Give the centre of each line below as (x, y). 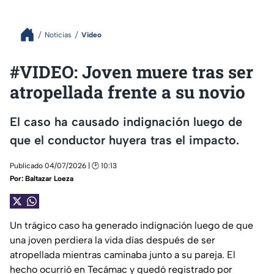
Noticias (58, 35)
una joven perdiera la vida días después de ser (113, 240)
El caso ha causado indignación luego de (126, 121)
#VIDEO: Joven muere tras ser (131, 72)
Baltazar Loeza (49, 179)
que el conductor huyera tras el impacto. (124, 140)
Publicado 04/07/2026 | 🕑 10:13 (63, 166)
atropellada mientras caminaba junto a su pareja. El (123, 255)
